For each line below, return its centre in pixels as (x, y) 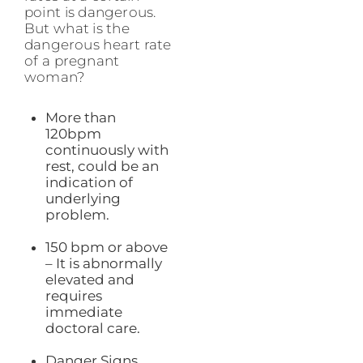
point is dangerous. (90, 13)
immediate (83, 312)
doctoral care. (92, 329)
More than (80, 118)
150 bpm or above (106, 248)
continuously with (107, 150)
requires (73, 296)
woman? (55, 77)
